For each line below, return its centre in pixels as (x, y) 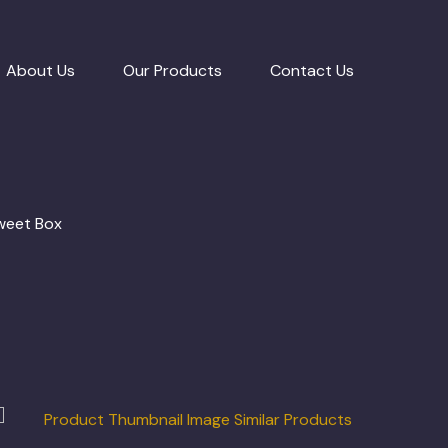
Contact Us (312, 70)
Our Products (172, 70)
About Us (40, 70)
